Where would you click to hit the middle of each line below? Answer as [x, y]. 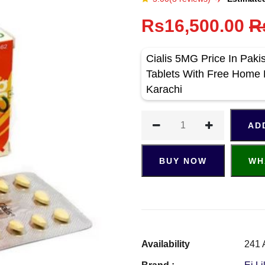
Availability [166, 244]
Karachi [164, 89]
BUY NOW [183, 161]
